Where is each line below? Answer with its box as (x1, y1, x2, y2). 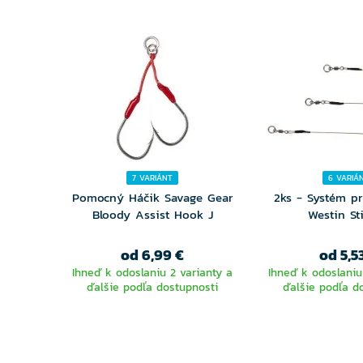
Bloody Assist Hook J (92, 205, 213, 224)
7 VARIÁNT (132, 172, 173, 184)
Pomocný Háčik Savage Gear (71, 188, 233, 207)
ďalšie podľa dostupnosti (87, 279, 218, 296)
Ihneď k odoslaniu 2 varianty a (72, 264, 233, 281)
